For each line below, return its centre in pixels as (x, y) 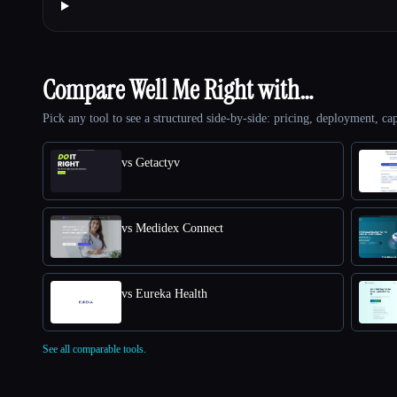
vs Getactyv (151, 162)
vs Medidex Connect (172, 228)
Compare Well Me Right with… (178, 90)
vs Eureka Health (164, 293)
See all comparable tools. (94, 349)
